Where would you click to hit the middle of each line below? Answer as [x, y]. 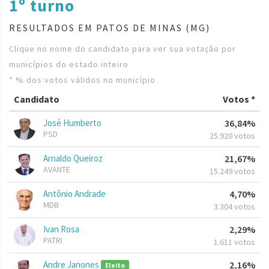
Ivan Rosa [61, 229]
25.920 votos [232, 136]
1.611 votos [234, 242]
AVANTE [57, 170]
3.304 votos [234, 207]
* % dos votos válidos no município [82, 80]
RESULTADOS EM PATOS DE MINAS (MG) [110, 28]
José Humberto [72, 123]
